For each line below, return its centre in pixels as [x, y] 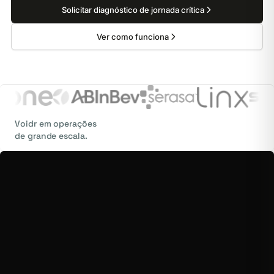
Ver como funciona [133, 37]
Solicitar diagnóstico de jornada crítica [133, 10]
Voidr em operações [56, 124]
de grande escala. [51, 136]
